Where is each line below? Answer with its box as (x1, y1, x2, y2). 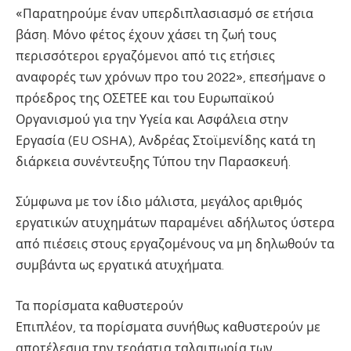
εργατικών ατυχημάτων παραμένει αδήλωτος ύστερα (16, 215, 335, 231)
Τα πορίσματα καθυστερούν (16, 298, 183, 313)
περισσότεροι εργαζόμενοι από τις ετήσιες (16, 48, 275, 63)
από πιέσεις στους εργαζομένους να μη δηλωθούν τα (16, 237, 335, 252)
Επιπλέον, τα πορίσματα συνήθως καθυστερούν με (16, 319, 320, 335)
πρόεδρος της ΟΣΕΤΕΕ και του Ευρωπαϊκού (16, 90, 274, 106)
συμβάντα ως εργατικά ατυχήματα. (16, 258, 224, 273)
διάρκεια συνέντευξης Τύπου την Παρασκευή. (16, 154, 291, 169)
